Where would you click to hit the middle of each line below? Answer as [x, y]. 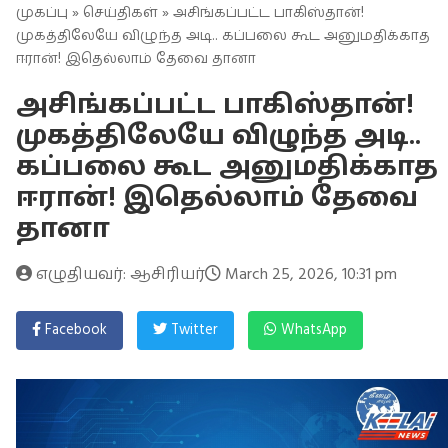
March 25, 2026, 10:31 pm [309, 274]
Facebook [74, 330]
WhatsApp [312, 330]
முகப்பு [42, 13]
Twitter [192, 330]
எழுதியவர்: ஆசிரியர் [118, 274]
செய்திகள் [120, 13]
